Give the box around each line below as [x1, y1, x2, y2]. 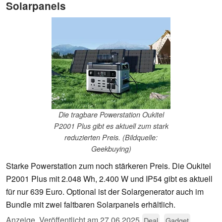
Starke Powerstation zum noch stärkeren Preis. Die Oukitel [6, 160, 211, 172]
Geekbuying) [91, 144, 131, 154]
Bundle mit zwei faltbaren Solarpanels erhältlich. [6, 199, 175, 211]
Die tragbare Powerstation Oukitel [58, 110, 164, 120]
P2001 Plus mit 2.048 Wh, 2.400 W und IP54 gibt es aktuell [6, 173, 213, 185]
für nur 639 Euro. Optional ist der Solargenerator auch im [6, 186, 204, 198]
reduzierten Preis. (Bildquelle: [64, 132, 158, 143]
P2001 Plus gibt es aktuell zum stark [54, 121, 168, 131]
